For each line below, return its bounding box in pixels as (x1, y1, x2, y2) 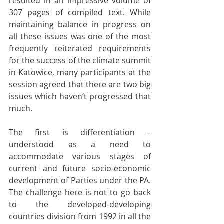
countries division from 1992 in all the (9, 211, 151, 222)
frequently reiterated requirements (9, 43, 151, 54)
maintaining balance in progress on (9, 19, 151, 30)
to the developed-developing (9, 199, 151, 210)
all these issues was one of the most (9, 31, 151, 42)
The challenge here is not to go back (9, 187, 151, 198)
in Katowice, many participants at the (9, 67, 151, 78)
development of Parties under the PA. (9, 175, 151, 186)
